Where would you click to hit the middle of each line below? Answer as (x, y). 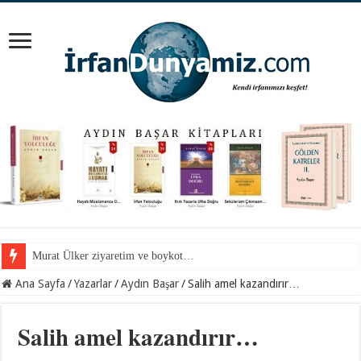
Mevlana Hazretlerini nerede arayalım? (121, 255)
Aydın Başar (150, 283)
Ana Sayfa (39, 283)
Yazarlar (93, 283)
